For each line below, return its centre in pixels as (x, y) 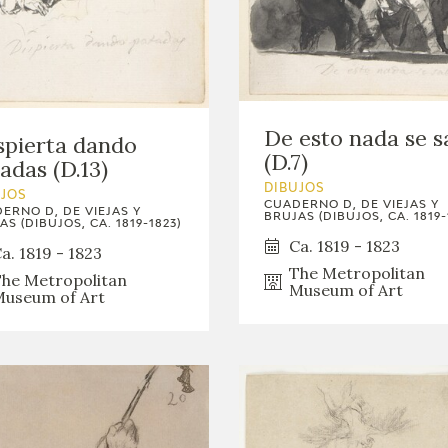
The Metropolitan (357, 272)
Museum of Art (346, 289)
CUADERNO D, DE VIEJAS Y (351, 204)
